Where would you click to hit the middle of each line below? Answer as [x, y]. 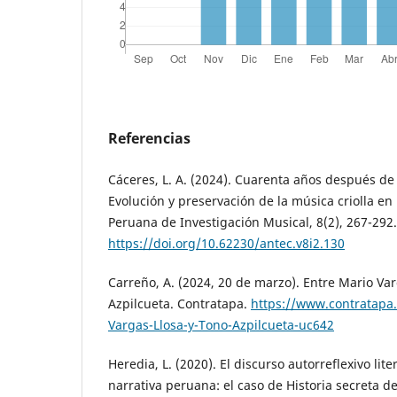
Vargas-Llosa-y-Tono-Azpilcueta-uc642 [221, 324]
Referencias [149, 138]
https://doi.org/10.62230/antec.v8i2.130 [226, 243]
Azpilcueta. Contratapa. [179, 303]
